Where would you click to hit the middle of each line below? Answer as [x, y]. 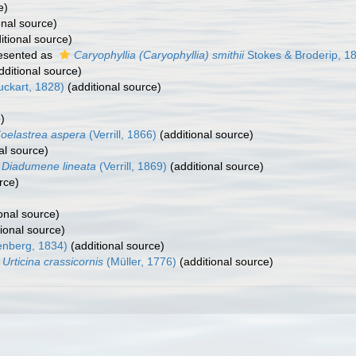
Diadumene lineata [49, 166]
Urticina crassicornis [53, 261]
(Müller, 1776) [140, 261]
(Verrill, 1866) [121, 134]
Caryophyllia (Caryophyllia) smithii [159, 55]
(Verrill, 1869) [132, 166]
